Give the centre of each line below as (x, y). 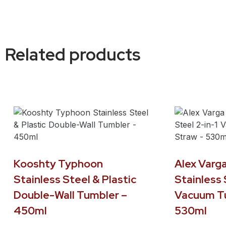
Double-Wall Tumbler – (70, 195)
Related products (73, 54)
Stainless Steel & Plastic (75, 180)
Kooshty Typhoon (58, 164)
